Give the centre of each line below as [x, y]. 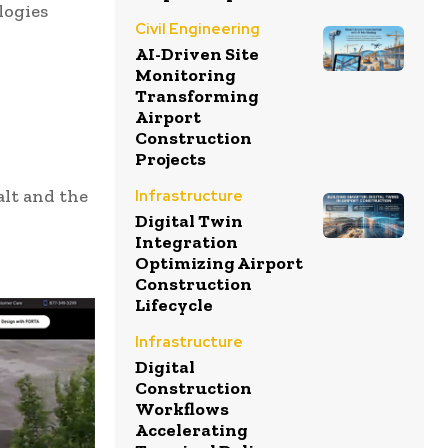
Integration [186, 242]
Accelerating [191, 430]
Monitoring [185, 75]
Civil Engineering [197, 29]
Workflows [182, 409]
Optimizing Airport [219, 263]
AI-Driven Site [197, 54]
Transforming [197, 96]
